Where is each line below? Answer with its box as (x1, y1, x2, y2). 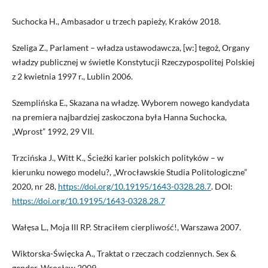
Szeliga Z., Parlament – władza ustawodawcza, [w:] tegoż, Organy (11, 42, 249, 53)
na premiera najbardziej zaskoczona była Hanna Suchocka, (11, 111, 227, 122)
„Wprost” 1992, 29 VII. (11, 126, 94, 136)
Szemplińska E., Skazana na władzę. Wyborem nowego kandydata (11, 97, 249, 108)
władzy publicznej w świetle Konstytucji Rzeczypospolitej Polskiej (11, 56, 255, 67)
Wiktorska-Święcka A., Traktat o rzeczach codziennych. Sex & (11, 248, 236, 258)
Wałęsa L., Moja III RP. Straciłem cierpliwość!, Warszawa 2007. (11, 221, 241, 232)
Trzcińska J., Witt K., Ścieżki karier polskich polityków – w (11, 152, 224, 163)
